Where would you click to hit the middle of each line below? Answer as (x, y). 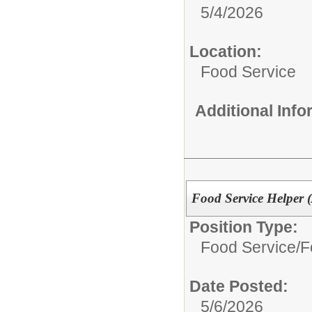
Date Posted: (239, 286)
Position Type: (244, 227)
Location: (226, 52)
